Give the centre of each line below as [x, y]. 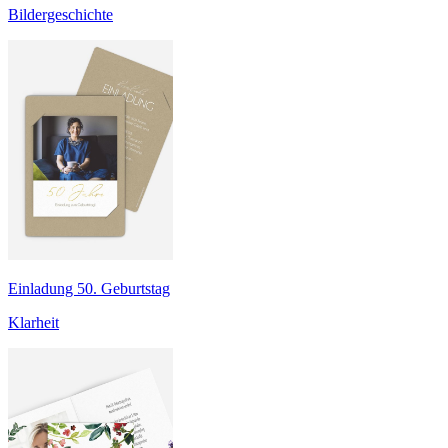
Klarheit [33, 323]
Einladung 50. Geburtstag [89, 289]
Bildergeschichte [60, 15]
